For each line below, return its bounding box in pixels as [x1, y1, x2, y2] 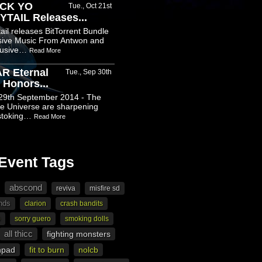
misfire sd [89, 184, 120, 192]
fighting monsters [46, 229, 111, 239]
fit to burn [29, 245, 64, 254]
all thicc [4, 229, 33, 239]
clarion [25, 199, 46, 208]
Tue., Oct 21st [68, 2, 112, 10]
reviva [56, 184, 75, 192]
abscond [9, 182, 42, 192]
